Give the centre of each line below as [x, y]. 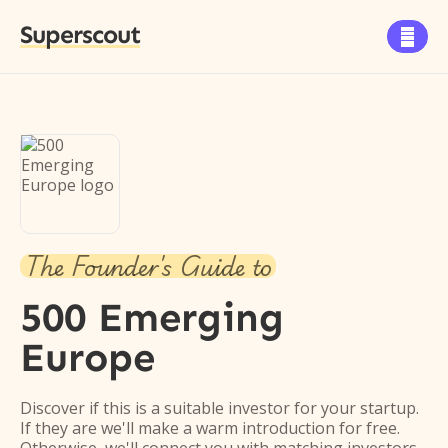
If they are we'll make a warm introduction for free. [210, 428]
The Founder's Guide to [148, 266]
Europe [87, 357]
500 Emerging [152, 317]
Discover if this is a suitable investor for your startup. [219, 408]
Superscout [80, 35]
